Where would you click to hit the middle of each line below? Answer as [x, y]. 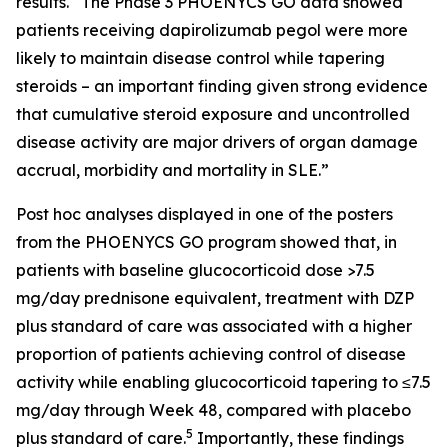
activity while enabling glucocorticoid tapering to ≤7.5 [223, 382]
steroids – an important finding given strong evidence [222, 86]
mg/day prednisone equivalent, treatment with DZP [215, 298]
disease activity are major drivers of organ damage [217, 142]
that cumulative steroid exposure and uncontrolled [213, 114]
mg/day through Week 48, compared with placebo [213, 410]
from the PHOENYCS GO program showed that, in [206, 242]
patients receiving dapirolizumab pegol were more [212, 30]
